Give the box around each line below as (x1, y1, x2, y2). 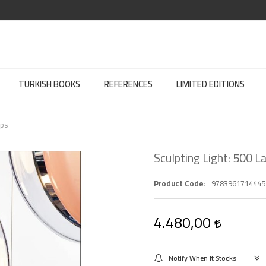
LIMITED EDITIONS (176, 75, 245, 93)
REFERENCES (104, 75, 153, 93)
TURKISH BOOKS (18, 75, 80, 93)
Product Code (154, 176, 204, 191)
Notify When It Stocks (169, 251, 236, 265)
